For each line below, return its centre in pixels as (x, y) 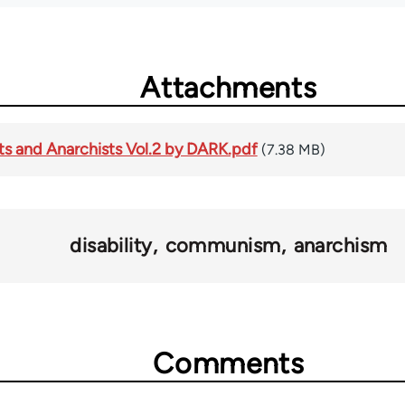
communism (223, 245)
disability (111, 245)
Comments (229, 363)
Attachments (229, 87)
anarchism (340, 245)
